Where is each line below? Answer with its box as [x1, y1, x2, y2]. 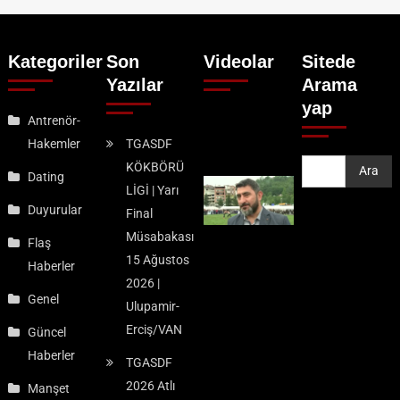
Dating [28, 169, 65, 184]
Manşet [28, 380, 71, 396]
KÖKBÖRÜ [125, 159, 184, 174]
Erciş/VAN [125, 321, 182, 337]
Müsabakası [125, 229, 194, 244]
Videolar [204, 51, 275, 71]
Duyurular [28, 202, 83, 217]
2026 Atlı [125, 378, 175, 393]
